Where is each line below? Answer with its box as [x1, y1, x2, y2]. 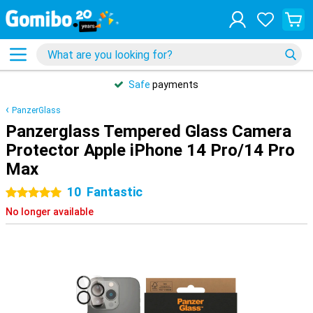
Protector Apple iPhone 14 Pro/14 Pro [6, 140, 295, 160]
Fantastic [87, 184, 143, 199]
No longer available [6, 206, 94, 217]
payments [150, 79, 198, 90]
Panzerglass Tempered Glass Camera [6, 122, 291, 141]
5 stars [34, 187, 66, 198]
